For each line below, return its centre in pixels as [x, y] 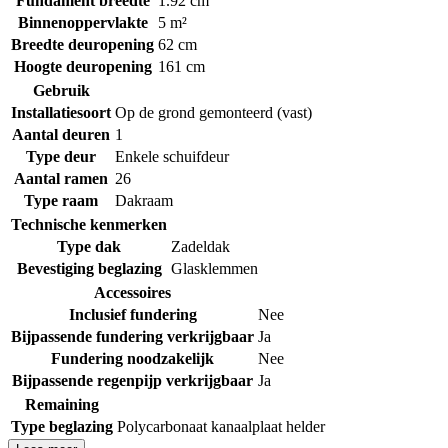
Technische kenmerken [89, 225]
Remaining [62, 405]
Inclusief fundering [132, 315]
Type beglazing [62, 427]
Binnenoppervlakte [82, 23]
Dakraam [144, 201]
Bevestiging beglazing [89, 269]
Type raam [61, 201]
